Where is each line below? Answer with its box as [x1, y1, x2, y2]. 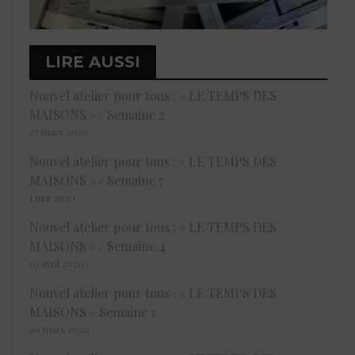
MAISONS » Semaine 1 [29, 303, 155, 321]
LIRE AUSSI [45, 52, 140, 72]
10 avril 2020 [29, 257, 84, 270]
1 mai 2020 [29, 191, 75, 204]
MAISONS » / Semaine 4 [29, 238, 166, 255]
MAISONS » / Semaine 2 [29, 106, 165, 124]
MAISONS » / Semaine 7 [29, 172, 163, 189]
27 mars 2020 [29, 125, 88, 139]
